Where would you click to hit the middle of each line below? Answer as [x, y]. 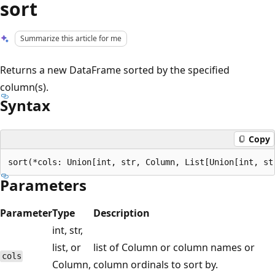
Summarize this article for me [71, 38]
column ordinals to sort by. [156, 264]
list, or [67, 247]
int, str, [68, 230]
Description [122, 213]
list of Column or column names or [174, 247]
